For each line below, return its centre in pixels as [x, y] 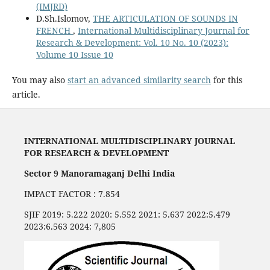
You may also [39, 80]
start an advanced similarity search [139, 80]
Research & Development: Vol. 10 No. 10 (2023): [132, 42]
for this [226, 80]
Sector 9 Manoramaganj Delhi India [99, 173]
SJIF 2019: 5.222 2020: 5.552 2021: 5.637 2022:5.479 [127, 214]
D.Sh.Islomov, [64, 18]
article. [26, 94]
